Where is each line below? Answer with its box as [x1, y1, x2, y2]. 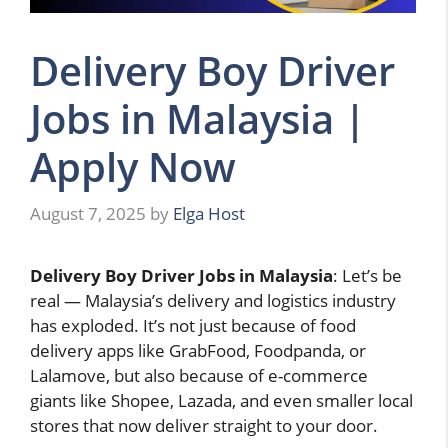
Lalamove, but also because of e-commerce [30, 364, 368, 388]
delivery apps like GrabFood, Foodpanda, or [30, 339, 366, 363]
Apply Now [30, 138, 236, 194]
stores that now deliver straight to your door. [30, 414, 378, 438]
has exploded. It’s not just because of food [30, 314, 356, 338]
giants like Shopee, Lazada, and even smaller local [30, 389, 413, 413]
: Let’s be [333, 264, 402, 288]
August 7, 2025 [30, 202, 146, 226]
